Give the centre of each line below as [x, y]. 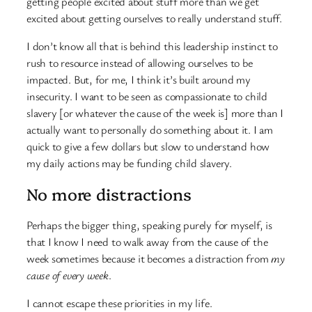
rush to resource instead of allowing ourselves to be [140, 63]
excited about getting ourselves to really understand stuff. [155, 18]
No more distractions [109, 194]
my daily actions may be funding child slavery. [129, 163]
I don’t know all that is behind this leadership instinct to [153, 46]
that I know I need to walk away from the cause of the [147, 241]
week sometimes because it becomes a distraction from [149, 258]
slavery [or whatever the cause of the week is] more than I [155, 113]
